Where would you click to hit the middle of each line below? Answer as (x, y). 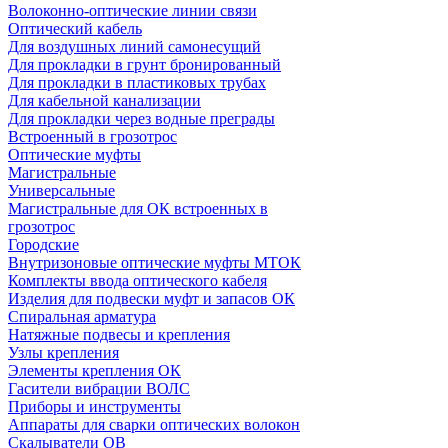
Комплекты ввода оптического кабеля (137, 281)
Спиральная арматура (82, 317)
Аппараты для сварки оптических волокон (154, 425)
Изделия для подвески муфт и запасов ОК (151, 299)
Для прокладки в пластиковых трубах (137, 83)
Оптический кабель (75, 29)
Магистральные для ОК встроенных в (138, 209)
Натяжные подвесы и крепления (119, 335)
